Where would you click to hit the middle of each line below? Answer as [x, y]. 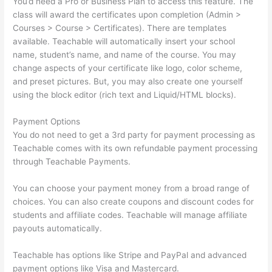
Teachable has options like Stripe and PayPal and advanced [130, 255]
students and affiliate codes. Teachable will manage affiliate [130, 215]
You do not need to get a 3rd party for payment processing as [134, 134]
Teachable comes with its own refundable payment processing [135, 148]
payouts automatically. [58, 228]
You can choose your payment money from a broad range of [131, 188]
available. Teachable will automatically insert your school [124, 42]
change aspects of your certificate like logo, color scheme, [128, 68]
